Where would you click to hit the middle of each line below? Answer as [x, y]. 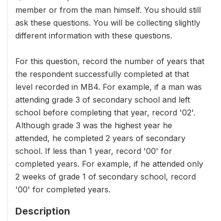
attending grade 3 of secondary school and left [103, 100]
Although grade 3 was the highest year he [94, 125]
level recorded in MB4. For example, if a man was [109, 87]
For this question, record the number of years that [110, 61]
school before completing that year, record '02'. [105, 112]
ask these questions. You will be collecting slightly [108, 23]
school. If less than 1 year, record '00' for [94, 151]
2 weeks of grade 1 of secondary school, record [106, 177]
